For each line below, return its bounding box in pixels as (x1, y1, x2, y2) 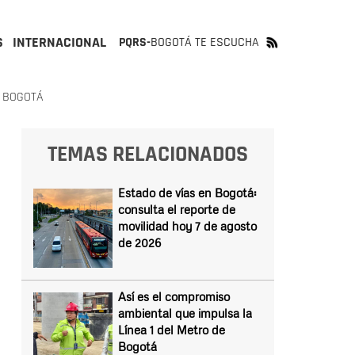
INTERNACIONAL (13, 33, 106, 52)
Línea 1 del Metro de (117, 323, 225, 337)
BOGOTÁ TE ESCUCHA (151, 34, 259, 51)
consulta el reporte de (117, 202, 235, 216)
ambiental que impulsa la (117, 306, 252, 320)
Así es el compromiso (117, 289, 230, 303)
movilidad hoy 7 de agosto (117, 219, 257, 233)
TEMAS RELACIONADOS (47, 140, 248, 169)
